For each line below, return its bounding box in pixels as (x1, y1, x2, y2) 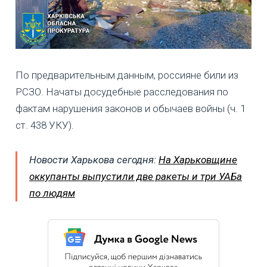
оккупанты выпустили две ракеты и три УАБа (29, 170, 242, 182)
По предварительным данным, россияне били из (15, 69, 238, 81)
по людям (29, 187, 75, 199)
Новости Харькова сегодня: (29, 153, 159, 166)
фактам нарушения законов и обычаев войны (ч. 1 (15, 102, 246, 114)
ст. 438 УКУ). (15, 119, 74, 131)
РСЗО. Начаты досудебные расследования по (15, 85, 228, 98)
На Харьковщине (159, 153, 237, 166)
